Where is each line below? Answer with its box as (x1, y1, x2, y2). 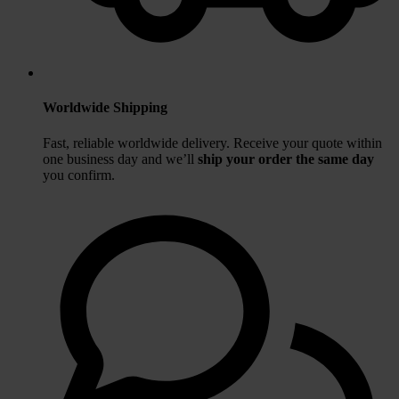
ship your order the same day (198, 151, 374, 167)
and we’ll (142, 151, 198, 167)
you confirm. (43, 167, 115, 183)
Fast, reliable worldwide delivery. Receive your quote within (43, 134, 382, 151)
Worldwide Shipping (43, 100, 167, 116)
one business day (43, 151, 138, 167)
